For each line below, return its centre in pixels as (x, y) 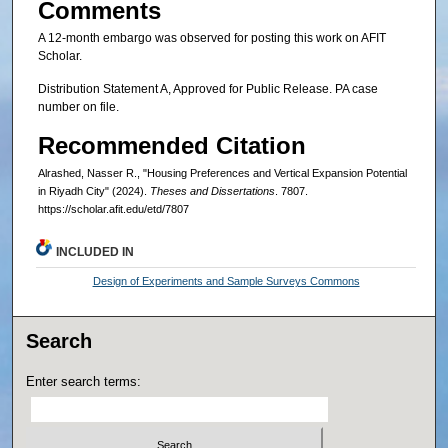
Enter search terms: (84, 381)
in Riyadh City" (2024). (93, 190)
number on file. (78, 107)
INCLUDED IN (95, 251)
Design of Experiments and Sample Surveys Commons (226, 280)
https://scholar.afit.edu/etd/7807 (113, 208)
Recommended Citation (171, 145)
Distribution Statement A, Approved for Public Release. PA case (207, 89)
